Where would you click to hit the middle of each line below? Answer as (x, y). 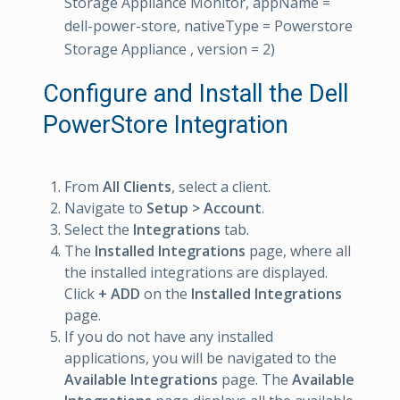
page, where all (298, 251)
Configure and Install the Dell (196, 94)
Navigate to (105, 208)
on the (166, 294)
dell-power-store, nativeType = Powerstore (208, 26)
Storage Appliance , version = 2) (170, 49)
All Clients (137, 187)
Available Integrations (141, 379)
